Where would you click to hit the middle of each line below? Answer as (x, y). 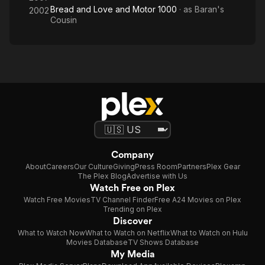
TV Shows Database (163, 242)
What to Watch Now (51, 233)
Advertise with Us (157, 176)
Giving (124, 167)
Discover (132, 221)
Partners (192, 167)
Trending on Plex (132, 209)
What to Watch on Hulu (209, 233)
